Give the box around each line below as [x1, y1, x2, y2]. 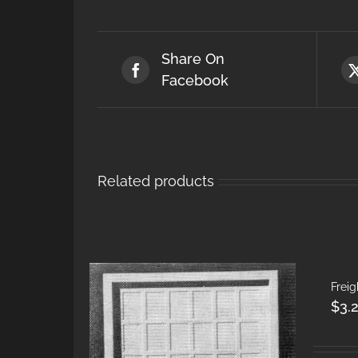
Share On [161, 50, 225, 67]
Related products [97, 173, 214, 189]
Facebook [161, 72, 229, 89]
